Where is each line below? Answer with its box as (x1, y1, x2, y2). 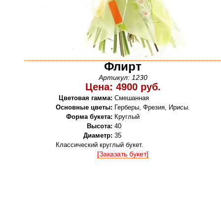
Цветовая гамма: (59, 94, 112, 102)
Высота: (87, 122, 112, 130)
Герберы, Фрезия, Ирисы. (114, 104, 190, 111)
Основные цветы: (56, 104, 112, 111)
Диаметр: (83, 132, 112, 139)
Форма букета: (66, 113, 112, 120)
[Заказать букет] (97, 150, 148, 158)
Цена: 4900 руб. (85, 81, 161, 92)
